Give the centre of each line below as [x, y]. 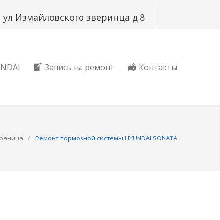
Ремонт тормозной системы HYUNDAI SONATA [106, 138]
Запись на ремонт [80, 67]
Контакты [158, 67]
